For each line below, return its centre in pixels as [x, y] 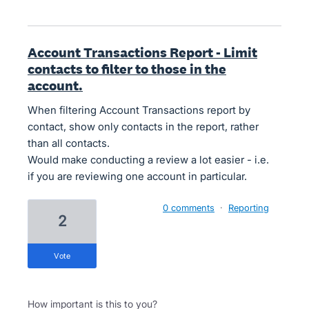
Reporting [249, 208]
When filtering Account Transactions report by [139, 110]
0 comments [189, 208]
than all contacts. [69, 143]
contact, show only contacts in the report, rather [143, 127]
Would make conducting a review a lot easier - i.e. [148, 160]
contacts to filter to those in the [127, 69]
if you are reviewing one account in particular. [137, 176]
